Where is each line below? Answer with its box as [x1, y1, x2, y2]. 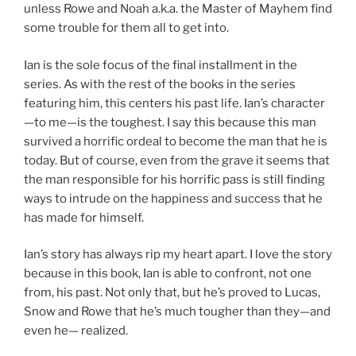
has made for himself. [24, 210, 144, 225]
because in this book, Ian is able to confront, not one [24, 266, 311, 281]
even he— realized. [24, 323, 130, 339]
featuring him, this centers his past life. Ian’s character [24, 95, 325, 110]
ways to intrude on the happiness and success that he [24, 191, 323, 206]
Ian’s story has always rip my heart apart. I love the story [24, 247, 332, 262]
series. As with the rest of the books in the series [24, 76, 296, 91]
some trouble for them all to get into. [24, 21, 229, 36]
